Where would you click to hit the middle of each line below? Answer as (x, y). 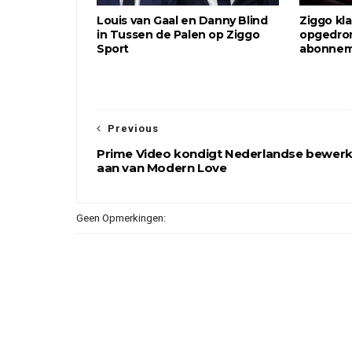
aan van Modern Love (162, 168)
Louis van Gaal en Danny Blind (182, 20)
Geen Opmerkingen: (121, 218)
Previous (133, 128)
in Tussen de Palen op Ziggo (178, 35)
